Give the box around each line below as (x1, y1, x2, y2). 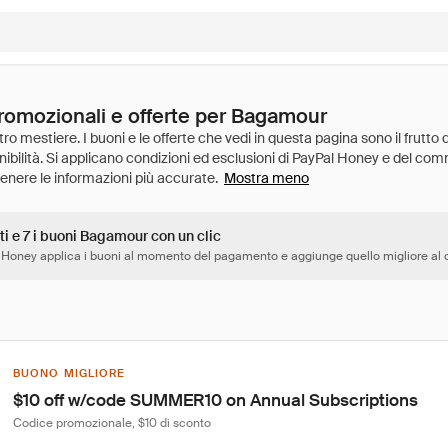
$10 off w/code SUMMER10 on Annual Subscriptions (13, 389, 418, 411)
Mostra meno (224, 169, 309, 187)
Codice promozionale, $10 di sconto (13, 415, 211, 431)
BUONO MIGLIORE (13, 366, 126, 380)
